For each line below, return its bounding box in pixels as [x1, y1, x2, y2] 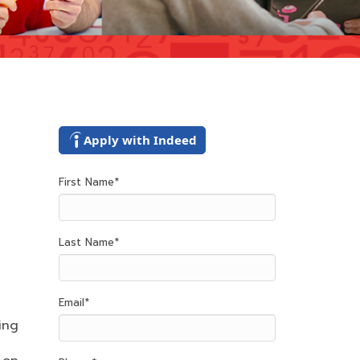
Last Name [59, 235, 114, 250]
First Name [59, 174, 114, 190]
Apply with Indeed [84, 131, 197, 148]
